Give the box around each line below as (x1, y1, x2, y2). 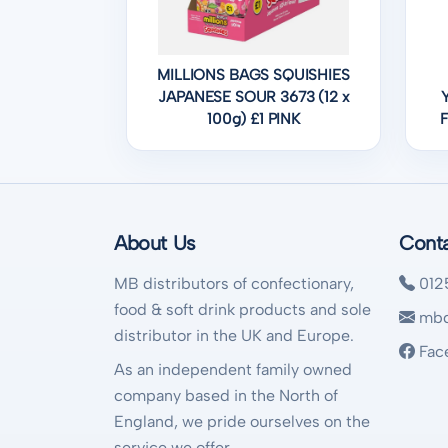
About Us (114, 231, 196, 256)
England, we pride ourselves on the (114, 412, 370, 432)
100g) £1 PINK (206, 110, 301, 129)
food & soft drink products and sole (114, 300, 371, 320)
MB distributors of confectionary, (114, 274, 354, 294)
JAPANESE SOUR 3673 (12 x (158, 88, 349, 107)
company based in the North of (114, 386, 338, 406)
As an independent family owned (114, 360, 352, 380)
